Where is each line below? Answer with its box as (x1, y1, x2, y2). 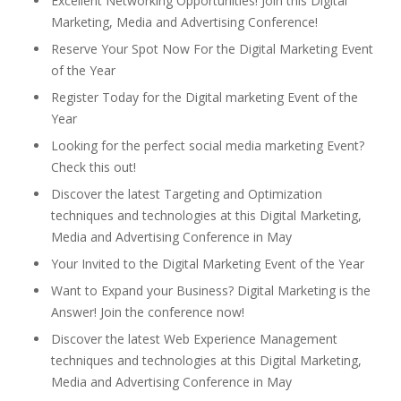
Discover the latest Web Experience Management (51, 330, 337, 347)
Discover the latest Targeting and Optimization (51, 185, 322, 202)
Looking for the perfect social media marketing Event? (51, 137, 364, 154)
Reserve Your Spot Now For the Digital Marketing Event (51, 40, 373, 57)
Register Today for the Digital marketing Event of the (51, 89, 358, 106)
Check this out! (51, 158, 136, 175)
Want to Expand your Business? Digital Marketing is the (51, 282, 371, 299)
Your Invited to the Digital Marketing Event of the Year (51, 255, 364, 272)
